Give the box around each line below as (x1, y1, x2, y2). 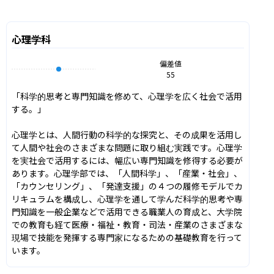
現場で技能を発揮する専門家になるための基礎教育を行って (12, 231, 242, 243)
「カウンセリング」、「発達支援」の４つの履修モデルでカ (12, 179, 243, 192)
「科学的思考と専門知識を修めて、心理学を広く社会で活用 (12, 89, 242, 102)
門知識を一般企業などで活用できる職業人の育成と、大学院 (12, 205, 242, 218)
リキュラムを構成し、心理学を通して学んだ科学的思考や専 (12, 192, 243, 205)
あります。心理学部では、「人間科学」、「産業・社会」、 (12, 166, 242, 179)
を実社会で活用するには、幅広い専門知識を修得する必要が (12, 154, 243, 166)
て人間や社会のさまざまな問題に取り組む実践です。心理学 (12, 141, 242, 154)
